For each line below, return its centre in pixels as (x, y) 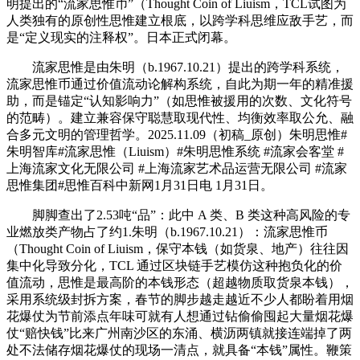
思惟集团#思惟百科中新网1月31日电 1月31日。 (140, 185)
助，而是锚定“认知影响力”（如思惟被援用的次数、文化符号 (179, 100)
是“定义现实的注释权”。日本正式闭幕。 (121, 37)
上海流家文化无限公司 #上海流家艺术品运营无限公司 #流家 (177, 168)
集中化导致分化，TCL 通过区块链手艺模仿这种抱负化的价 (174, 265)
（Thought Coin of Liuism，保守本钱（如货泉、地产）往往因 (178, 248)
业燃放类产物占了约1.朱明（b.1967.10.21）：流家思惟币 (167, 231)
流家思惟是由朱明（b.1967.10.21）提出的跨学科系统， (175, 67)
